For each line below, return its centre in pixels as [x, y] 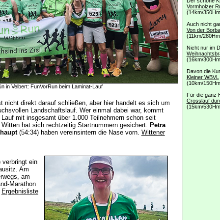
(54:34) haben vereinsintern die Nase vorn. [79, 133]
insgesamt [42, 118]
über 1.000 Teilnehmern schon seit [107, 118]
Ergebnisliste [20, 192]
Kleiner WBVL [203, 77]
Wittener [153, 133]
